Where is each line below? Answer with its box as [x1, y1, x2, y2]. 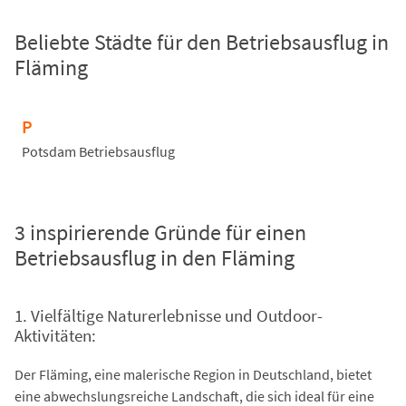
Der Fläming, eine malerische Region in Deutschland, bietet [14, 364, 372, 383]
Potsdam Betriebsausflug [22, 142, 175, 161]
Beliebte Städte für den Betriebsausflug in [14, 28, 389, 57]
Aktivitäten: [14, 325, 96, 346]
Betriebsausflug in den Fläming [14, 244, 295, 273]
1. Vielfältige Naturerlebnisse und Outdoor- [14, 305, 323, 326]
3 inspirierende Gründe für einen [14, 218, 306, 247]
